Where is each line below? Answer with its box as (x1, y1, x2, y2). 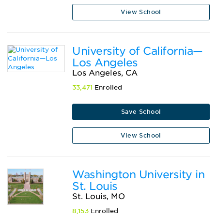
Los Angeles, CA (72, 68, 138, 77)
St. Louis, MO (72, 192, 125, 201)
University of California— (72, 45, 203, 57)
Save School (121, 108, 161, 115)
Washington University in (72, 168, 205, 181)
